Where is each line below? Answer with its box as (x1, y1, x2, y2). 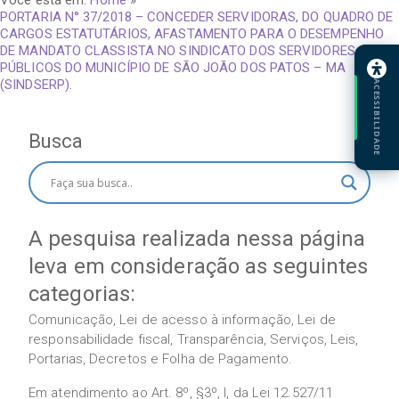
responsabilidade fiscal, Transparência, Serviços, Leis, (28, 331, 359, 347)
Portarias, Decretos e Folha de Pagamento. (28, 351, 293, 367)
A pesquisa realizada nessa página (28, 226, 366, 251)
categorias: (28, 281, 136, 306)
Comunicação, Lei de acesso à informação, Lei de (28, 312, 336, 328)
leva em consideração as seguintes (28, 254, 369, 279)
